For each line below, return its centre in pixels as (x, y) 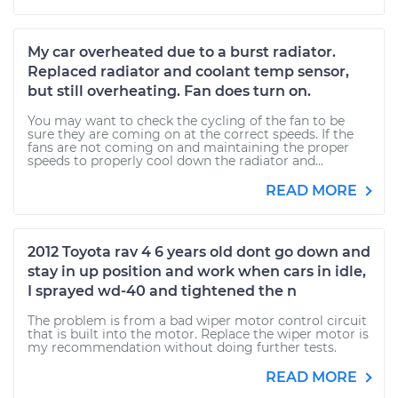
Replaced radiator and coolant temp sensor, (188, 72)
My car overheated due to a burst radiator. (182, 52)
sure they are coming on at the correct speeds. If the (191, 134)
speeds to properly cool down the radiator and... (175, 161)
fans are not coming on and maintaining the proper (188, 147)
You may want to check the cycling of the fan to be (186, 121)
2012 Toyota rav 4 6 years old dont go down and (199, 252)
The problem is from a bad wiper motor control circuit (197, 321)
